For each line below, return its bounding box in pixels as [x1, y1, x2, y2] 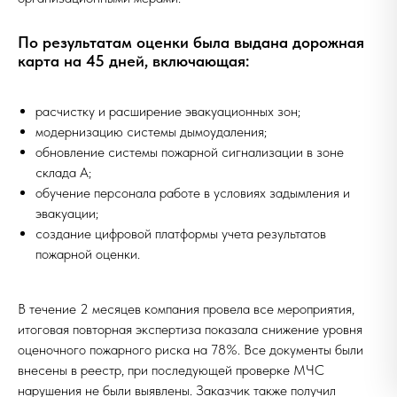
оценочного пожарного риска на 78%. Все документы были [18, 341, 363, 358]
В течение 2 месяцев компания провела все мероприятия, [18, 300, 354, 317]
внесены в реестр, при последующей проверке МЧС [18, 362, 324, 378]
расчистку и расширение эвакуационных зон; [35, 103, 300, 120]
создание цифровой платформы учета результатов [35, 225, 326, 242]
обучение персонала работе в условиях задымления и [35, 184, 350, 201]
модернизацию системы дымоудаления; [35, 123, 267, 140]
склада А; [35, 164, 91, 181]
